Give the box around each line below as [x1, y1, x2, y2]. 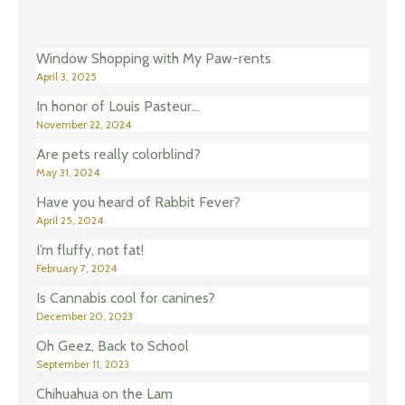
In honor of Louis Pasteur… [36, 98, 200, 116]
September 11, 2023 [36, 357, 129, 372]
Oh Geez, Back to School [36, 337, 189, 355]
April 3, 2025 [36, 70, 97, 84]
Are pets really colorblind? [36, 146, 201, 164]
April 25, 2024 [36, 213, 103, 228]
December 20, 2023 [36, 309, 133, 324]
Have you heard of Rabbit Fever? [36, 193, 240, 212]
